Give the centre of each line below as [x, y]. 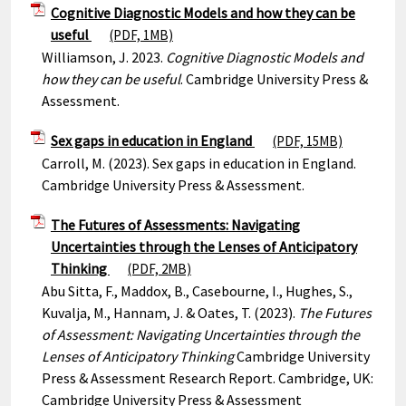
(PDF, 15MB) [308, 141]
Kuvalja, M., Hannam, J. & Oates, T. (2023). [170, 313]
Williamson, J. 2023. [104, 57]
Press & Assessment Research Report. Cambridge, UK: [208, 378]
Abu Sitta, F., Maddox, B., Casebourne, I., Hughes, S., [197, 291]
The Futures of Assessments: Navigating [175, 225]
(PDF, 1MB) [141, 35]
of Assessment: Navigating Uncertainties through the [201, 334]
